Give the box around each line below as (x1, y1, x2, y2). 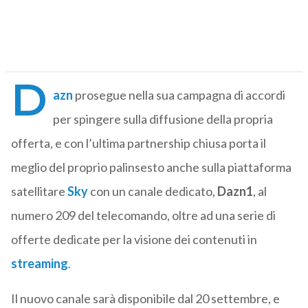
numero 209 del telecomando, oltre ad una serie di (10, 208, 276, 223)
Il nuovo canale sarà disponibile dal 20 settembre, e (10, 291, 280, 307)
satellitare (10, 184, 67, 199)
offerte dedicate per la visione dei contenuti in (10, 232, 257, 247)
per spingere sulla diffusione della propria (52, 111, 273, 127)
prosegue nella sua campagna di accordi (74, 87, 285, 103)
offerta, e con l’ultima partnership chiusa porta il (10, 135, 266, 151)
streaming (10, 256, 68, 272)
